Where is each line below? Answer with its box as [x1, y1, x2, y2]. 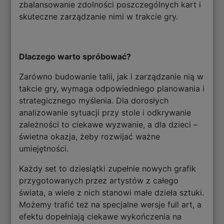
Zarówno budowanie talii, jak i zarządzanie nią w [19, 71, 204, 82]
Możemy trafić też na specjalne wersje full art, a [19, 199, 202, 210]
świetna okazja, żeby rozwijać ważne [19, 131, 160, 142]
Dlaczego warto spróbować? [19, 51, 131, 62]
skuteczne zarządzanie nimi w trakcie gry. [19, 11, 181, 22]
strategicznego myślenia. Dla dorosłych [19, 95, 169, 106]
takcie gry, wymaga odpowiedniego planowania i [19, 83, 205, 94]
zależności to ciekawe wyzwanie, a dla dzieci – [19, 119, 198, 130]
